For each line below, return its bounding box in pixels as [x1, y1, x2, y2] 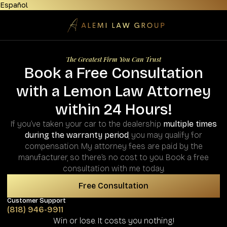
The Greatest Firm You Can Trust [66, 55, 161, 63]
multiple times [163, 119, 217, 129]
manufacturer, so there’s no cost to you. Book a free [18, 153, 209, 162]
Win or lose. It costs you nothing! [53, 216, 174, 225]
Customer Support [7, 197, 66, 205]
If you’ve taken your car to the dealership [10, 119, 163, 129]
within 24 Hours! [55, 100, 172, 119]
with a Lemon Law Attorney [16, 82, 211, 100]
